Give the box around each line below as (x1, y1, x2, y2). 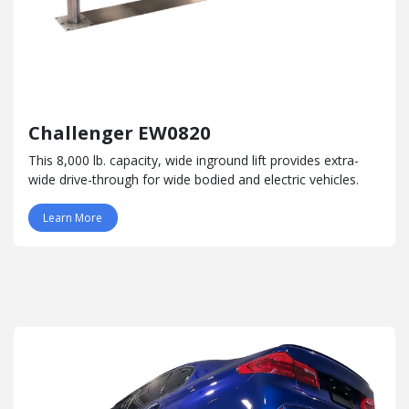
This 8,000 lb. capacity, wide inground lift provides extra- (28, 151, 359, 169)
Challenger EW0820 (28, 119, 211, 145)
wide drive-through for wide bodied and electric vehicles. (28, 170, 362, 188)
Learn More (43, 209, 103, 225)
